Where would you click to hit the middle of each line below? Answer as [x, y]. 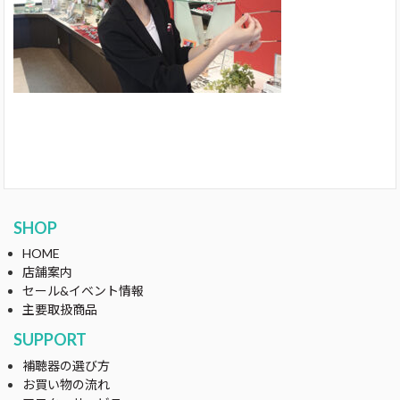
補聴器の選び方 [66, 366]
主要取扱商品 [60, 309]
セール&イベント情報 [83, 291]
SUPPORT [50, 339]
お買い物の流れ [66, 384]
